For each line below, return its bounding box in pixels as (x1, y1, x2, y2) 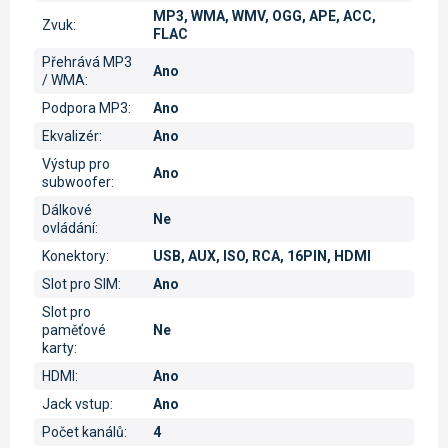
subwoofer (42, 173, 111, 190)
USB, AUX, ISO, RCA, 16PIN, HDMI (153, 247, 371, 264)
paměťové (42, 321, 106, 338)
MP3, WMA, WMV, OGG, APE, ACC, (153, 7, 376, 24)
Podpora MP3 (42, 99, 128, 116)
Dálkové (42, 201, 92, 218)
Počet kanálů (42, 423, 124, 440)
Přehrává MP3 (42, 53, 132, 70)
